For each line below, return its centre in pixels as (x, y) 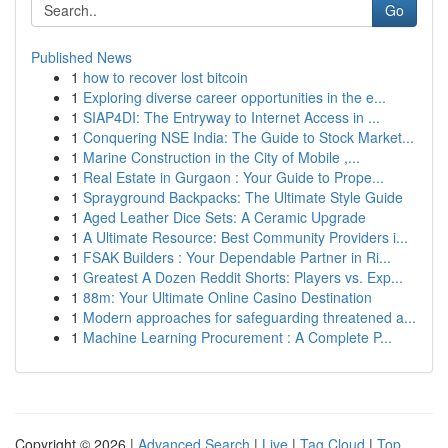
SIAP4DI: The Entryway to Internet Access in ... (231, 117)
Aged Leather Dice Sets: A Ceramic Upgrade (224, 217)
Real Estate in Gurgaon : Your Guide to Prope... (233, 177)
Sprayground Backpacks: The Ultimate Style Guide (243, 197)
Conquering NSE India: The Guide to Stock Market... (248, 137)
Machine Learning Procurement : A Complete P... (237, 337)
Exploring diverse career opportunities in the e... (234, 97)
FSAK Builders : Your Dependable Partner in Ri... (237, 257)
